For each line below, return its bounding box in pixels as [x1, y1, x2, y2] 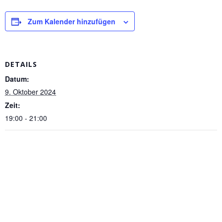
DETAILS [5, 59, 37, 69]
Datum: [5, 73, 29, 84]
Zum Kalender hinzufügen [28, 16, 115, 26]
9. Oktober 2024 [5, 86, 56, 97]
